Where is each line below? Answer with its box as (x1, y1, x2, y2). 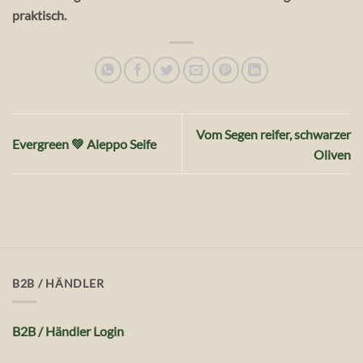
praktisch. (12, 6, 66, 23)
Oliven (314, 146, 351, 162)
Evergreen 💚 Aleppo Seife (12, 136, 156, 152)
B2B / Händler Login (12, 323, 124, 340)
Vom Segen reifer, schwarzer (196, 126, 351, 142)
